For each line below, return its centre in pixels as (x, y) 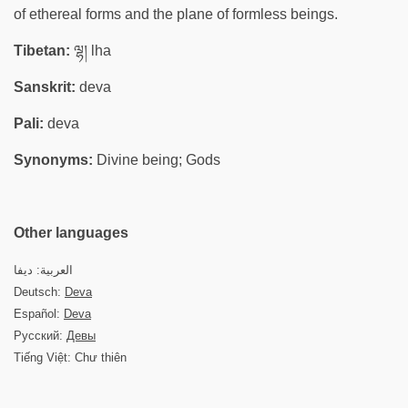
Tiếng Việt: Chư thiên (70, 357)
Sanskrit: (45, 87)
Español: (39, 314)
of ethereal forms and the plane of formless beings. (176, 14)
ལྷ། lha (91, 51)
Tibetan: (42, 51)
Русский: (40, 336)
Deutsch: (39, 292)
